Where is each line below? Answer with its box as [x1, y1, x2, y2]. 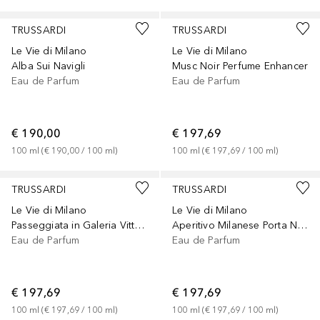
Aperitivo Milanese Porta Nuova [297, 219, 308, 232]
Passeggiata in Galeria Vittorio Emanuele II [134, 219, 145, 232]
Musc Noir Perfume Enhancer [172, 60, 309, 73]
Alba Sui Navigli [11, 60, 86, 73]
